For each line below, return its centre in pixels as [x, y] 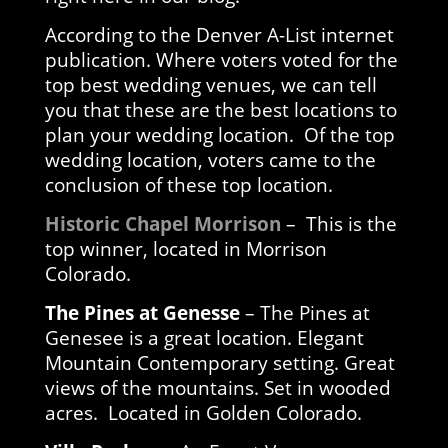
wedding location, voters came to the [210, 159]
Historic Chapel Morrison [162, 223]
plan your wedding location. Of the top [219, 134]
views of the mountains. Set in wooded [217, 387]
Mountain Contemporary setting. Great [219, 362]
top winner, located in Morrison [185, 248]
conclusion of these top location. [188, 184]
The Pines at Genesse [142, 312]
